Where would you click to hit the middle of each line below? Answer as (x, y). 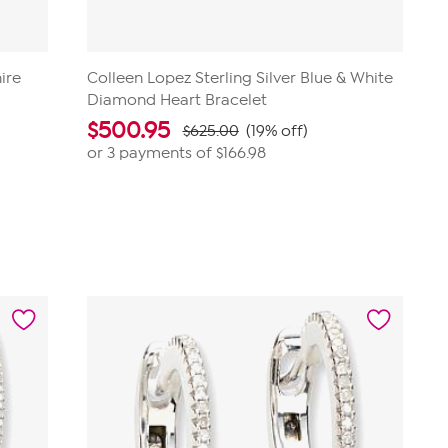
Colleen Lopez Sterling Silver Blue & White (239, 78)
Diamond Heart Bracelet (176, 100)
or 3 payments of (151, 153)
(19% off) (276, 131)
